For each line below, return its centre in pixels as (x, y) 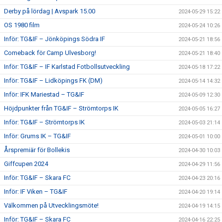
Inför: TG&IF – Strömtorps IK (44, 122)
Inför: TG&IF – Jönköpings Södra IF (55, 39)
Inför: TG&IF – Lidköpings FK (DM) (53, 81)
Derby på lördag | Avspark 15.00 (50, 11)
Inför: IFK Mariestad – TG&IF (44, 94)
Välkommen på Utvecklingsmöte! (51, 205)
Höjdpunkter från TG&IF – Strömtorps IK (61, 108)
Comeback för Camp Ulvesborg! (50, 53)
